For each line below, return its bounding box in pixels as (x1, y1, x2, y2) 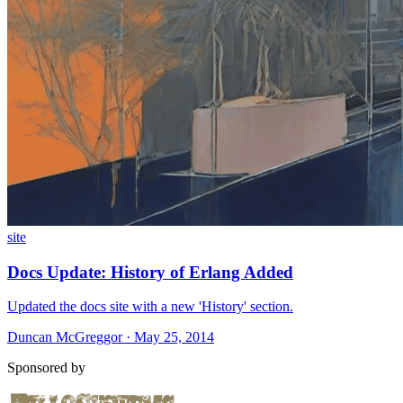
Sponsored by (7, 360, 85, 376)
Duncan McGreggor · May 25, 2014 (7, 329, 214, 345)
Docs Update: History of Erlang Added (7, 262, 293, 282)
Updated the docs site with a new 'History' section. (7, 299, 293, 315)
